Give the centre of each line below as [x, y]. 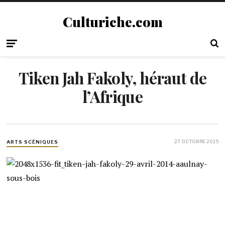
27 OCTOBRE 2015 [196, 142]
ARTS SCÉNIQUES [32, 142]
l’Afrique [113, 96]
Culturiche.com [113, 22]
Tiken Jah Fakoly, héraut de [113, 78]
